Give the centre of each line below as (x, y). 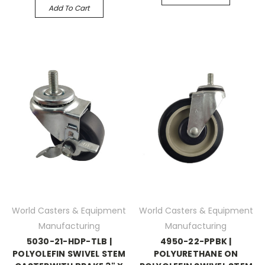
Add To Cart (69, 8)
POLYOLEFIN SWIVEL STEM (69, 254)
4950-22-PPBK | (196, 242)
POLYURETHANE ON (196, 254)
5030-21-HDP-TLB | (69, 242)
